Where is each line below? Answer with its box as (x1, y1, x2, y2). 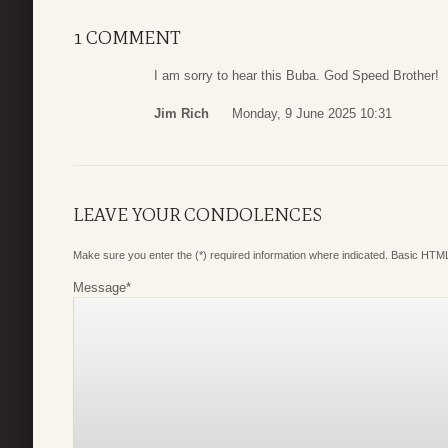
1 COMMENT (73, 27, 181, 50)
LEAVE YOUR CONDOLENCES (73, 203, 322, 226)
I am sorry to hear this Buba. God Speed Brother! (154, 68, 439, 84)
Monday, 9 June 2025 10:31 (232, 105, 392, 121)
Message (73, 279, 126, 295)
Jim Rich (154, 105, 209, 121)
